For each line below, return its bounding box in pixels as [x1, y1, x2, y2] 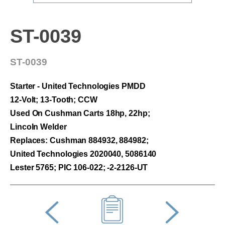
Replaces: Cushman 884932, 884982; [10, 136, 149, 145]
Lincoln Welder [10, 123, 67, 132]
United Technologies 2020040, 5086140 [10, 150, 157, 159]
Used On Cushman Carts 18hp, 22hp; [10, 109, 150, 118]
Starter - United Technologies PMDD [10, 82, 146, 91]
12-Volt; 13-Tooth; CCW [10, 95, 97, 104]
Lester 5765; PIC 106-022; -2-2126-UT [10, 163, 148, 172]
